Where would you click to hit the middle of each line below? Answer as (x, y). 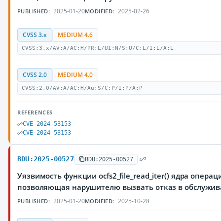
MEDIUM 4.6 (75, 35)
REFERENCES (35, 112)
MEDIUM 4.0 (75, 75)
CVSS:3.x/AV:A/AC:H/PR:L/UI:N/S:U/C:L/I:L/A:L (98, 48)
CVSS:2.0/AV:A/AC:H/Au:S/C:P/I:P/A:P (82, 88)
